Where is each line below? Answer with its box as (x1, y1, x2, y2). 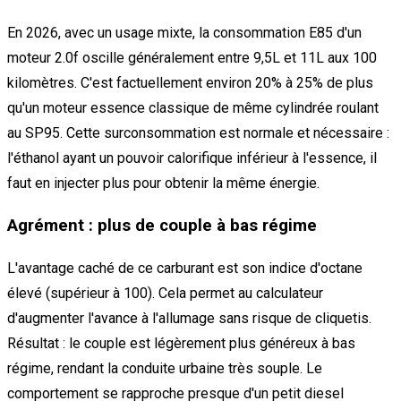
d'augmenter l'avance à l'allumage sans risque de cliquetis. (7, 309, 371, 327)
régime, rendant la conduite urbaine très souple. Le (7, 359, 322, 377)
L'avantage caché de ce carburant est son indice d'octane (7, 259, 363, 277)
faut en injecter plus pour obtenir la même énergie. (7, 175, 320, 192)
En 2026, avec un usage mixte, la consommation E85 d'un (7, 24, 362, 42)
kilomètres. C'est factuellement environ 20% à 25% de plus (7, 74, 373, 92)
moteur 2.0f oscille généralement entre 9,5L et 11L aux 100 (7, 49, 377, 67)
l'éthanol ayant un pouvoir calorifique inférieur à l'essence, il (7, 149, 377, 167)
